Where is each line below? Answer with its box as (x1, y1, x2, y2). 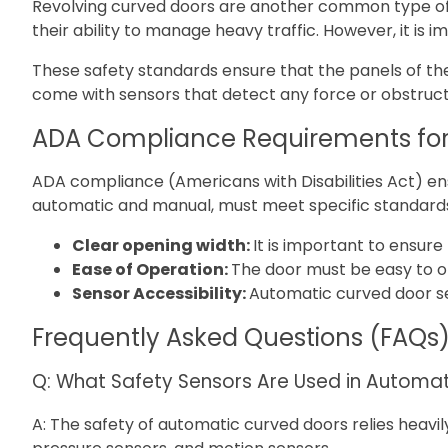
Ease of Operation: (72, 258, 231, 282)
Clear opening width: (72, 234, 253, 258)
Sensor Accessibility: (72, 282, 249, 306)
